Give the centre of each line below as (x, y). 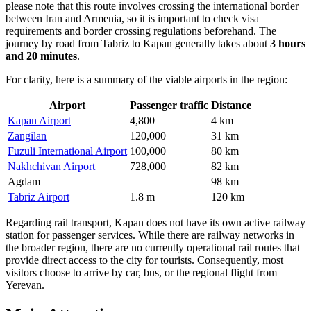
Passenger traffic (169, 105)
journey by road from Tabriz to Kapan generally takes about (138, 43)
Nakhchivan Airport (51, 166)
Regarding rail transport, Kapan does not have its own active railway (155, 222)
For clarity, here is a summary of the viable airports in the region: (146, 79)
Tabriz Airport (39, 196)
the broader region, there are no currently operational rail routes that (153, 247)
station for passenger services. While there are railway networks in (150, 235)
